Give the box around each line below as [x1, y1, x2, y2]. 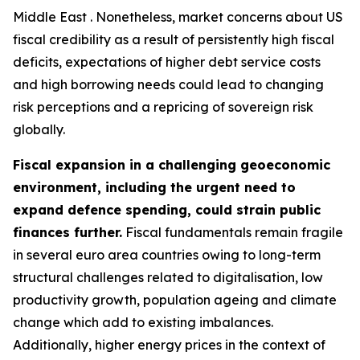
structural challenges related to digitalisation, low [13, 269, 323, 285]
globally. [13, 121, 65, 137]
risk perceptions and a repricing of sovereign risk [13, 99, 313, 115]
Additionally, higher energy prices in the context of [13, 337, 325, 353]
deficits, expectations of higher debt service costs [13, 54, 321, 70]
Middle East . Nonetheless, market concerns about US [13, 9, 343, 25]
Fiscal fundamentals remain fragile [122, 224, 343, 240]
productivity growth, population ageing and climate [13, 292, 337, 308]
